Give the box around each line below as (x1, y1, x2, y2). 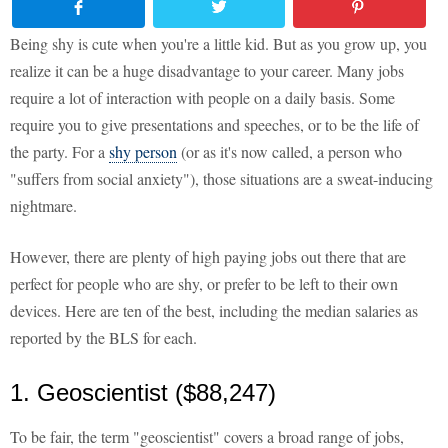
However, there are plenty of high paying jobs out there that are (10, 246, 406, 268)
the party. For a (10, 141, 109, 163)
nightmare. (10, 195, 77, 217)
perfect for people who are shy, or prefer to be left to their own (10, 273, 398, 295)
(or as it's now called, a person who (177, 141, 402, 163)
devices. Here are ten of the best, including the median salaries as (10, 300, 418, 322)
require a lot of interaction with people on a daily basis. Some (10, 87, 395, 109)
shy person (109, 141, 177, 163)
